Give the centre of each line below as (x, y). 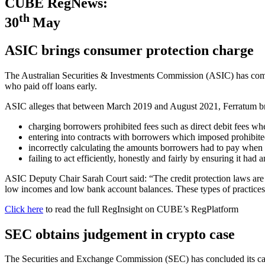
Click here (24, 209)
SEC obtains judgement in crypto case (130, 234)
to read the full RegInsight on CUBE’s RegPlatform (141, 209)
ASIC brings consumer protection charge (129, 50)
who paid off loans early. (52, 86)
